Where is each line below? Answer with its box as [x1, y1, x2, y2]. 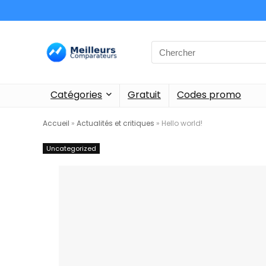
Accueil [43, 118, 69, 128]
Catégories [50, 88, 102, 102]
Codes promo [177, 88, 241, 102]
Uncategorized [46, 144, 96, 153]
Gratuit [128, 88, 161, 102]
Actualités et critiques [77, 118, 154, 128]
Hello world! [161, 118, 202, 128]
